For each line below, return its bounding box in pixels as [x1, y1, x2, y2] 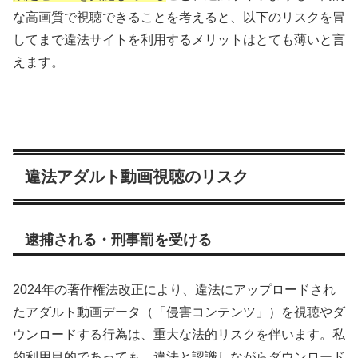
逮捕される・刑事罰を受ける [25, 232, 212, 249]
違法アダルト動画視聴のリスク [25, 167, 249, 185]
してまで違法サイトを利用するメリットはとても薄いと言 [13, 32, 345, 46]
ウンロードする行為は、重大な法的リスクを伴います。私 [13, 328, 345, 342]
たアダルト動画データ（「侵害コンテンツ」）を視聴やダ [13, 305, 345, 320]
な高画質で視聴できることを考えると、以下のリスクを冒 [13, 10, 345, 24]
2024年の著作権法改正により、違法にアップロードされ [13, 283, 336, 297]
